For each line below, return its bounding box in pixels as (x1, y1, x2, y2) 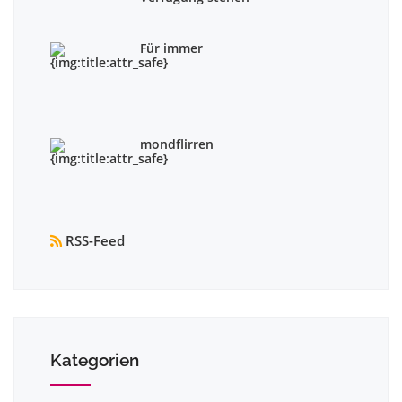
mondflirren (140, 135, 214, 153)
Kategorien (50, 350, 139, 370)
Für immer (140, 39, 203, 57)
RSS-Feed (62, 232, 125, 249)
